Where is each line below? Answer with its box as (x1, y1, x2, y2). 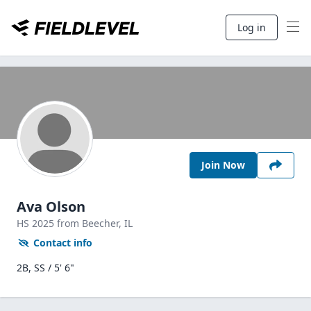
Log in (237, 21, 266, 34)
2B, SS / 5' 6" (17, 261, 74, 274)
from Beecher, (57, 217, 124, 230)
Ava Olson (17, 197, 85, 216)
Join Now (201, 158, 245, 171)
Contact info (33, 236, 92, 249)
